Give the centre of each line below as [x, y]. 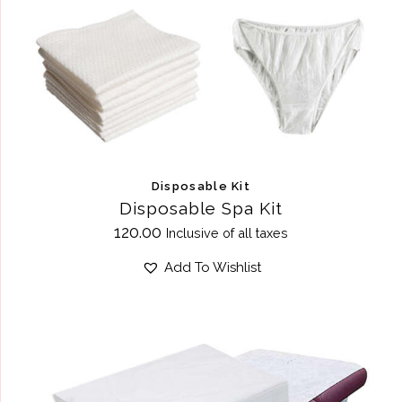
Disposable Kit [201, 186]
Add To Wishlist [212, 267]
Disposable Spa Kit [201, 208]
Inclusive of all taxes [227, 232]
